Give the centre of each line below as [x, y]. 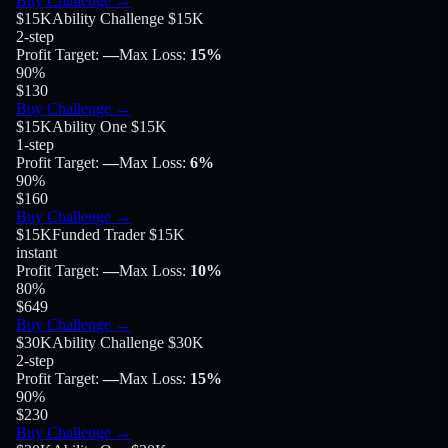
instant [36, 253]
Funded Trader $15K [118, 235]
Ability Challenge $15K [128, 19]
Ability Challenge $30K [128, 343]
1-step [35, 145]
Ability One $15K [109, 127]
